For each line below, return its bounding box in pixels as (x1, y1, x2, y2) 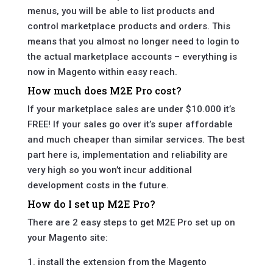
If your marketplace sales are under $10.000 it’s (27, 104, 235, 115)
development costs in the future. (27, 180, 169, 191)
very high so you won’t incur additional (27, 165, 192, 176)
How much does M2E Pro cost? (27, 84, 181, 97)
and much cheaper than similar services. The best (27, 134, 245, 146)
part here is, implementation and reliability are (27, 149, 228, 161)
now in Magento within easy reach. (27, 66, 177, 78)
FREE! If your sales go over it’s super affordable (27, 119, 233, 130)
